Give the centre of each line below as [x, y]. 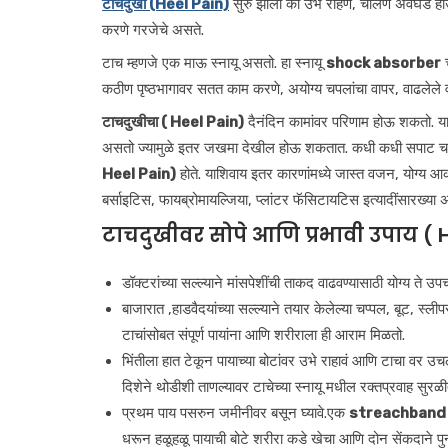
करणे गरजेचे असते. [153, 30]
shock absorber [383, 63]
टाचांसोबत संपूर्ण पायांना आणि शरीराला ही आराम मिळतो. [263, 335]
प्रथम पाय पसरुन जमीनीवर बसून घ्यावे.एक [235, 413]
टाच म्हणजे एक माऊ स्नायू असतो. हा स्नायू [214, 63]
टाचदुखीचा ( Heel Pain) [173, 122]
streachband [397, 413]
